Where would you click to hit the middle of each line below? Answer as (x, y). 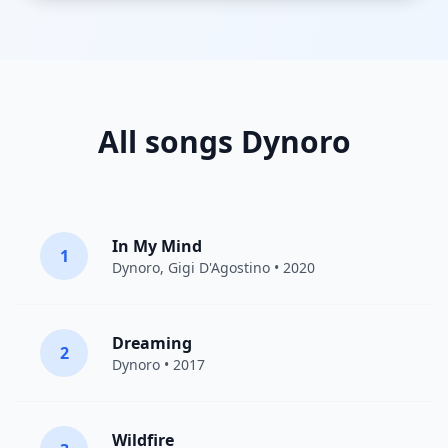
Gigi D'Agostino (219, 267)
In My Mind (157, 246)
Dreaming (152, 343)
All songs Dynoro (224, 141)
